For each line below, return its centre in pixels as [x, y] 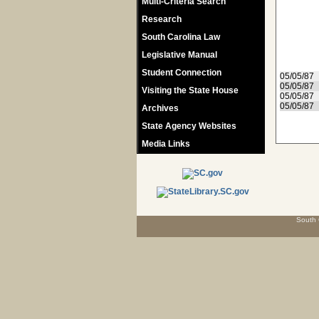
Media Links [166, 144]
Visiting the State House [190, 90]
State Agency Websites [189, 126]
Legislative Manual [179, 55]
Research [162, 19]
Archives [160, 108]
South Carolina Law [181, 37]
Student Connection [182, 73]
